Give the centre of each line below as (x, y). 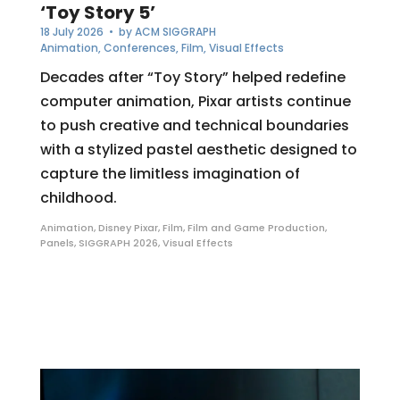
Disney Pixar (128, 227)
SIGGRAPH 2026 (118, 242)
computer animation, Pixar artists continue (195, 101)
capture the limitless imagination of (170, 173)
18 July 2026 (71, 31)
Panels (57, 242)
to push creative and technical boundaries (194, 125)
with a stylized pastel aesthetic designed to (198, 149)
